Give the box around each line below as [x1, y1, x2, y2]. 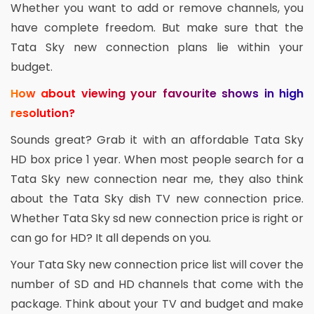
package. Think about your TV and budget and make [11, 296, 303, 313]
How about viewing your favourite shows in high [11, 86, 303, 102]
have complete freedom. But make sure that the [11, 20, 303, 36]
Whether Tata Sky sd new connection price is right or [11, 210, 303, 227]
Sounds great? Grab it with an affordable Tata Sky [11, 132, 303, 149]
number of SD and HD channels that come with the [11, 276, 303, 293]
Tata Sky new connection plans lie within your [11, 39, 303, 56]
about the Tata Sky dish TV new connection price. [11, 191, 303, 207]
